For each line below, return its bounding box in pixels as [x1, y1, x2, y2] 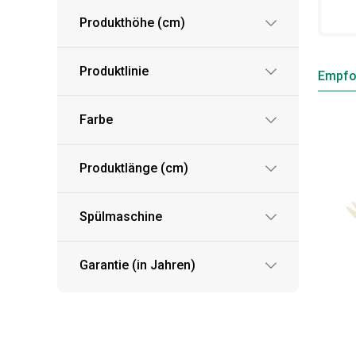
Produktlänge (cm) [79, 161, 188, 176]
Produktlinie [79, 64, 149, 79]
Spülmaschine [79, 209, 162, 224]
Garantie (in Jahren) [79, 257, 195, 273]
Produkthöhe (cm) [79, 15, 185, 30]
